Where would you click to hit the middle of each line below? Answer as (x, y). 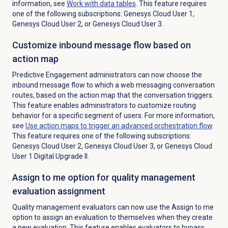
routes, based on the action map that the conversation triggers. (113, 95)
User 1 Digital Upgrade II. (50, 156)
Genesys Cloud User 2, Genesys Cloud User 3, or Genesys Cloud (112, 146)
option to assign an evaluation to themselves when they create (112, 217)
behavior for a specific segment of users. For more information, (113, 115)
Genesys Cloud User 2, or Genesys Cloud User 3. (88, 24)
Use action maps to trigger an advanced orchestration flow (119, 125)
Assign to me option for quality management (104, 177)
